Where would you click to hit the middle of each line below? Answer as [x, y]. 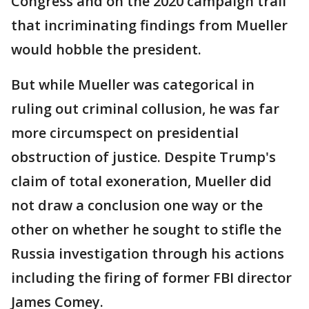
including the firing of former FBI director [151, 278]
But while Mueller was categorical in [133, 84]
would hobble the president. [106, 49]
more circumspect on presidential [125, 133]
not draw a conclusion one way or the [137, 205]
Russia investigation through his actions [148, 253]
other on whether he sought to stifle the [146, 229]
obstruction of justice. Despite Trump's [143, 157]
